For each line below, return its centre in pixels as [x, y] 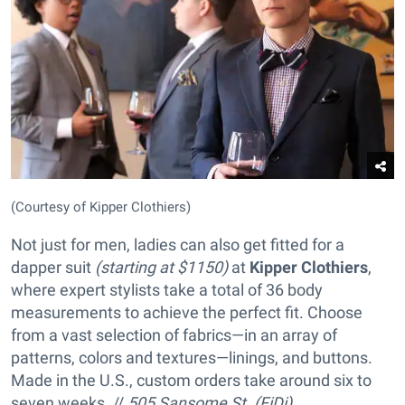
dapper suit [53, 268]
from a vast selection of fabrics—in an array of [174, 335]
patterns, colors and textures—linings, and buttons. [192, 358]
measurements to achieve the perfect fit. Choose [187, 313]
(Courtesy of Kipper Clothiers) [101, 207]
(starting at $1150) [161, 268]
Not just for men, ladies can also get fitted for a [178, 245]
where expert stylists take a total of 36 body [167, 290]
